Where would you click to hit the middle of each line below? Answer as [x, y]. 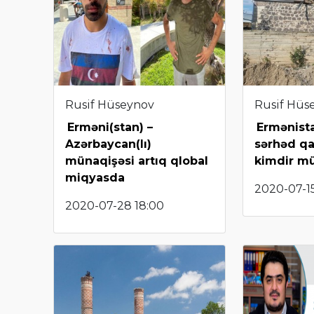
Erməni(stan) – [110, 127]
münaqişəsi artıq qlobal [137, 161]
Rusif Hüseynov [110, 104]
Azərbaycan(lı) [108, 144]
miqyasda [95, 177]
